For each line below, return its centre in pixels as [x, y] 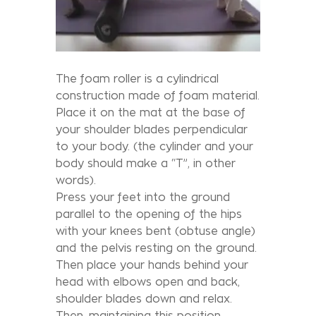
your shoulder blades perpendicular [152, 129]
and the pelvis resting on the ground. [156, 248]
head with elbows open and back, [148, 281]
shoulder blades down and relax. [144, 298]
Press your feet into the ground [143, 197]
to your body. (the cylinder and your [154, 146]
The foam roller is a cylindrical [137, 78]
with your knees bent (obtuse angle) [156, 231]
